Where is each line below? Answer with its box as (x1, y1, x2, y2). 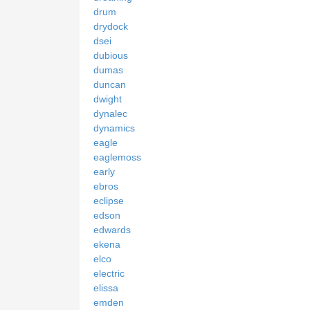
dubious (93, 49, 128, 61)
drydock (93, 20, 128, 32)
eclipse (93, 194, 124, 206)
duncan (93, 78, 126, 90)
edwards (93, 224, 131, 235)
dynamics (93, 122, 135, 134)
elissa (93, 282, 118, 293)
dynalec (93, 107, 127, 119)
